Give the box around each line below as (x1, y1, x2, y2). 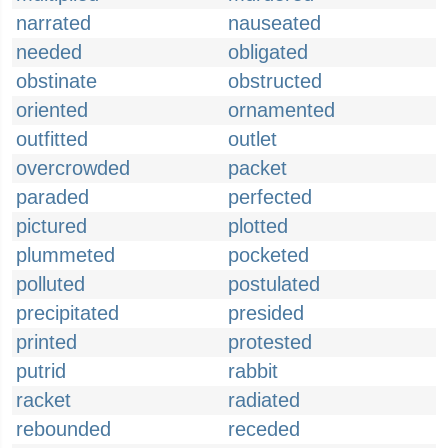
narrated (16, 12, 91, 34)
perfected (228, 186, 312, 208)
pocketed (228, 244, 309, 266)
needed (16, 41, 82, 63)
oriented (16, 99, 88, 121)
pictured (16, 215, 87, 237)
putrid (16, 360, 66, 382)
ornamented (228, 99, 335, 121)
